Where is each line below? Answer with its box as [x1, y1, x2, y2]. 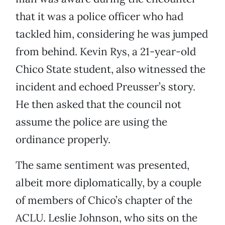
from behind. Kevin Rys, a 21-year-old [16, 45, 196, 59]
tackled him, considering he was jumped [16, 27, 208, 41]
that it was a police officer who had [16, 10, 183, 24]
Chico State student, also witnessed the [16, 62, 205, 76]
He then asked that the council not [16, 97, 181, 111]
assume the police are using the [16, 115, 167, 129]
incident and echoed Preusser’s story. [16, 80, 195, 94]
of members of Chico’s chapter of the [16, 193, 192, 207]
